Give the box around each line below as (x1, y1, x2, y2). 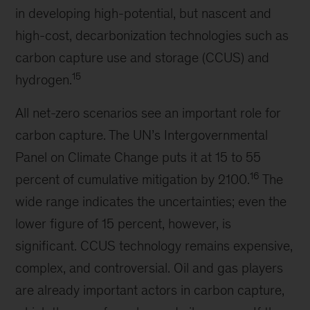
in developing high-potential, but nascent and (15, 6, 272, 21)
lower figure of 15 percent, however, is (15, 216, 232, 231)
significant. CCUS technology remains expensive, (15, 238, 293, 253)
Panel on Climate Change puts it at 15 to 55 (15, 149, 262, 165)
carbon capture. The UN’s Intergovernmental (15, 127, 268, 143)
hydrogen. (15, 72, 73, 87)
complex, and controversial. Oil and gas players (15, 260, 284, 275)
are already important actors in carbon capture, (15, 282, 285, 298)
